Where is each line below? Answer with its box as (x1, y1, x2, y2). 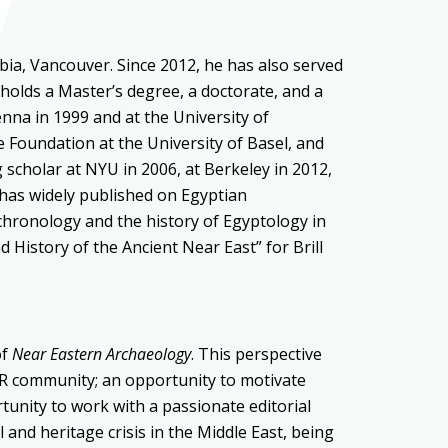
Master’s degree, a (58, 80, 201, 103)
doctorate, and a (201, 80, 323, 103)
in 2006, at (119, 158, 204, 181)
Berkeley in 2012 (204, 158, 328, 181)
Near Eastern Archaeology (12, 343, 191, 366)
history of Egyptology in (146, 210, 326, 233)
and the (85, 210, 146, 233)
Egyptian (181, 184, 247, 207)
